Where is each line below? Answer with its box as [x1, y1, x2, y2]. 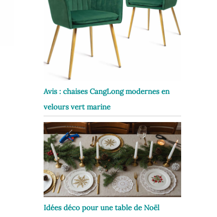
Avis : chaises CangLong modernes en [44, 87, 170, 96]
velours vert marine [44, 102, 110, 112]
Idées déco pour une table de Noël [44, 203, 159, 213]
